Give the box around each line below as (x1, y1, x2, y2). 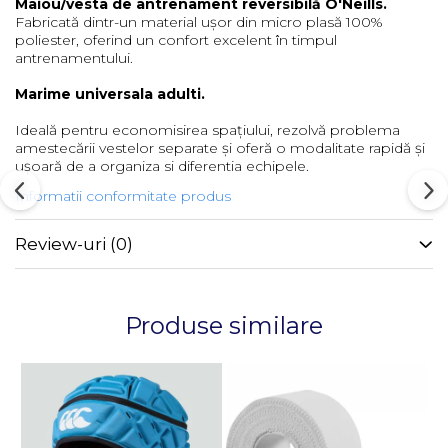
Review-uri (15, 234, 110, 254)
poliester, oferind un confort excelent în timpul (15, 31, 337, 49)
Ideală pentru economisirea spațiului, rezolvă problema (15, 121, 400, 139)
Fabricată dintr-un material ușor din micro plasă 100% (15, 13, 383, 31)
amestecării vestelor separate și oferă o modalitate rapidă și (15, 139, 425, 157)
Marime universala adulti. (15, 85, 205, 103)
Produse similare (125, 311, 323, 340)
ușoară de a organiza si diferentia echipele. (15, 157, 309, 175)
